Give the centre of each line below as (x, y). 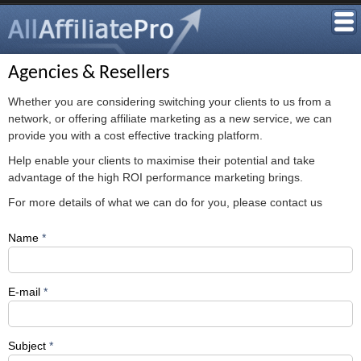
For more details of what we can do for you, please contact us (165, 202)
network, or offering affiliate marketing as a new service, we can (170, 118)
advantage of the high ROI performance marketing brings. (156, 177)
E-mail (26, 292)
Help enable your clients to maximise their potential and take (162, 160)
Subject (29, 346)
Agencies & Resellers (89, 73)
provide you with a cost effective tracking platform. (135, 135)
